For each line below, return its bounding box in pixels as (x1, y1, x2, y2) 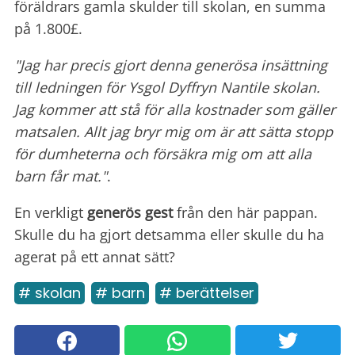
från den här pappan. (173, 203, 318, 223)
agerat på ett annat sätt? (14, 247, 175, 267)
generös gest (87, 203, 173, 223)
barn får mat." (14, 166, 107, 186)
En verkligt (14, 203, 87, 223)
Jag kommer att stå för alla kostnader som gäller (14, 100, 335, 120)
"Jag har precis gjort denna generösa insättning (14, 55, 327, 75)
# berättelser (159, 283, 254, 303)
